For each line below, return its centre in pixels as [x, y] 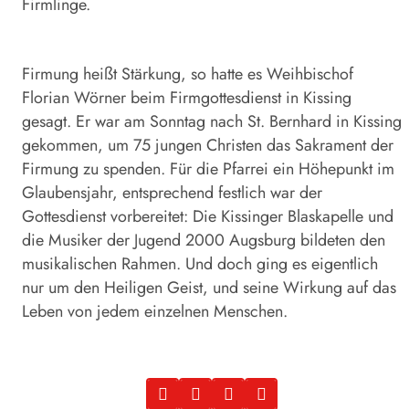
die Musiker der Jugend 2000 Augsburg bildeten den [204, 241]
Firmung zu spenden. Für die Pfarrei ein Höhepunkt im [208, 169]
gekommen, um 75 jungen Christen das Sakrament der [208, 146]
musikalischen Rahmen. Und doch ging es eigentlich [200, 264]
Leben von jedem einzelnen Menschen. [155, 312]
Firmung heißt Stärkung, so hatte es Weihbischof [188, 74]
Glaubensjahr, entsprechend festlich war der [172, 193]
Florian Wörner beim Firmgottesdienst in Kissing [187, 98]
